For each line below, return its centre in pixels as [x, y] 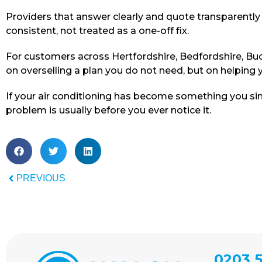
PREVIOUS [41, 178]
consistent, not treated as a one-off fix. [97, 31]
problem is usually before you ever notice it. [108, 111]
